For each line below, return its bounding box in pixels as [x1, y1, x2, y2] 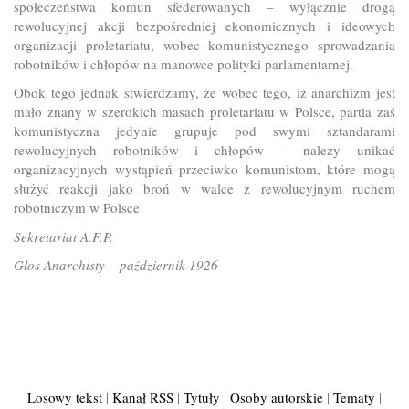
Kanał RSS [112, 388, 173, 406]
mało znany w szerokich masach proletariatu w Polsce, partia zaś [14, 102, 395, 121]
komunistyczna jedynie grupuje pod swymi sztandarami [14, 121, 395, 141]
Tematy [333, 388, 375, 406]
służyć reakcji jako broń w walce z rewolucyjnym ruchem [14, 179, 395, 198]
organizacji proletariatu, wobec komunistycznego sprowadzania [14, 35, 395, 54]
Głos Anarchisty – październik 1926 [14, 256, 218, 275]
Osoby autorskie [230, 388, 323, 406]
